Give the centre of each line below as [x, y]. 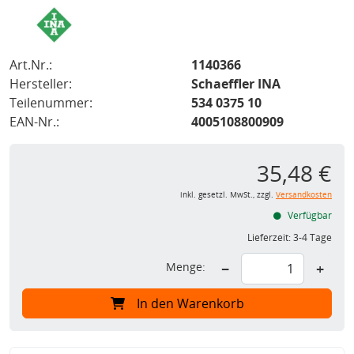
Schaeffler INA [236, 84]
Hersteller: [41, 84]
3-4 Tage [313, 238]
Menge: [186, 267]
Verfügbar [309, 216]
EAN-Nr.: [34, 122]
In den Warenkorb [190, 304]
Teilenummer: [51, 103]
